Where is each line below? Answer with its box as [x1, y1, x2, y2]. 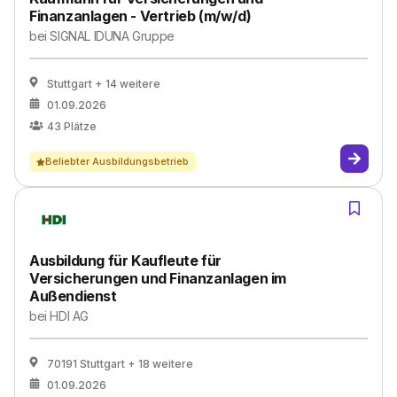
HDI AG [50, 308, 90, 323]
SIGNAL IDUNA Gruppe [50, 28, 175, 43]
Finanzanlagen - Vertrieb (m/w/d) [29, 7, 252, 25]
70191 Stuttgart [47, 357, 125, 370]
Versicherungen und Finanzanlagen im [29, 269, 287, 287]
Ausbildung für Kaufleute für [29, 252, 222, 269]
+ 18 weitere [128, 357, 193, 370]
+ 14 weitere [95, 77, 160, 90]
